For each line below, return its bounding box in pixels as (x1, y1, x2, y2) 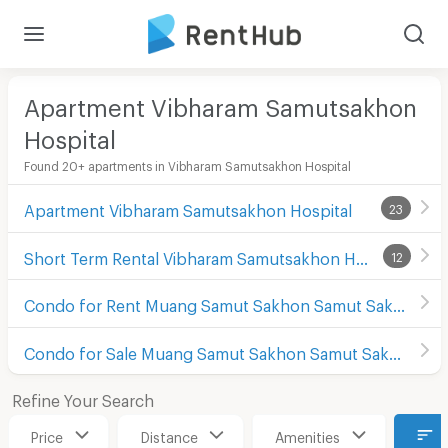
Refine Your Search (11, 390, 154, 404)
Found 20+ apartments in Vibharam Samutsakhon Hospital (23, 158, 351, 169)
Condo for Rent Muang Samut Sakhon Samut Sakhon (392, 296, 405, 310)
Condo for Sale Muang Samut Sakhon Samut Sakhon (388, 343, 401, 357)
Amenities (275, 428, 340, 440)
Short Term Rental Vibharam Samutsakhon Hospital (355, 248, 368, 262)
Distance (140, 428, 198, 440)
